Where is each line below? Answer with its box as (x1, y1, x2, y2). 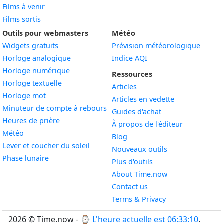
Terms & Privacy (112, 194, 166, 204)
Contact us (112, 182, 148, 191)
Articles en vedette (112, 94, 174, 104)
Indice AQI (112, 53, 147, 63)
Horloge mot (2, 91, 46, 100)
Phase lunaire (2, 153, 49, 163)
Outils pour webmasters (2, 28, 88, 38)
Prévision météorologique (112, 41, 200, 50)
